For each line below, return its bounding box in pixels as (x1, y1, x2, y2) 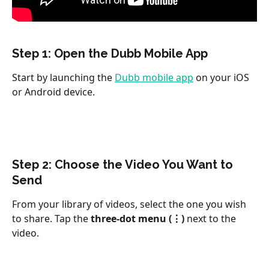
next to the (184, 212, 238, 226)
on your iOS (193, 70, 252, 84)
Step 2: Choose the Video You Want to (12, 157, 236, 172)
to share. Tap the (12, 212, 91, 226)
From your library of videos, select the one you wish (12, 198, 249, 211)
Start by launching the (12, 70, 115, 84)
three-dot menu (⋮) (91, 212, 184, 226)
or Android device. (12, 85, 95, 98)
